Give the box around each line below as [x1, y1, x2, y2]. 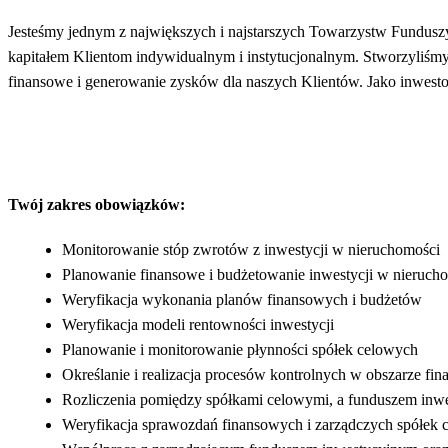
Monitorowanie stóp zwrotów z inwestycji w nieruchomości [62, 240, 440, 258]
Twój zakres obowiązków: [8, 195, 185, 213]
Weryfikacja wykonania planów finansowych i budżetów [62, 290, 422, 308]
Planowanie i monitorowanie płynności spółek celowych [62, 340, 418, 358]
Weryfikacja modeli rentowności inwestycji [62, 315, 334, 333]
